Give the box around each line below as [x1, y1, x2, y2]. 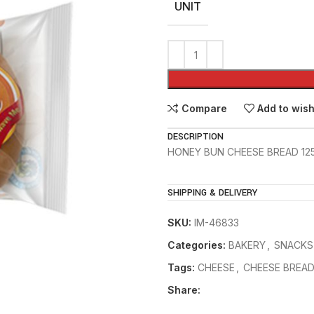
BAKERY [228, 239, 266, 251]
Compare [181, 102, 227, 114]
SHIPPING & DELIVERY [168, 186, 257, 199]
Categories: [168, 239, 226, 251]
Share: [168, 284, 200, 296]
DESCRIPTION [168, 130, 224, 143]
